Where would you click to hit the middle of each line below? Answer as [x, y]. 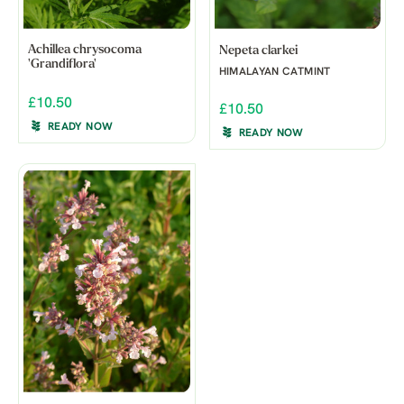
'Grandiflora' [62, 64]
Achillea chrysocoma [85, 50]
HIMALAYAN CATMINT [275, 72]
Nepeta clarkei [258, 50]
